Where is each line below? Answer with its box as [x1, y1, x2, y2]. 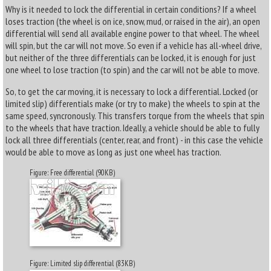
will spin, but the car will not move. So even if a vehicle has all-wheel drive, [5, 39, 261, 51]
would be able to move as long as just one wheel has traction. [5, 146, 221, 158]
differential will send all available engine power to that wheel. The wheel [5, 27, 260, 39]
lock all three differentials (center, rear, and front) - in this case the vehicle [5, 134, 263, 146]
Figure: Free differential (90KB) [30, 168, 115, 178]
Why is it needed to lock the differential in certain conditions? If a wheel [5, 3, 256, 15]
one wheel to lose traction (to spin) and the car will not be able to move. [5, 64, 260, 76]
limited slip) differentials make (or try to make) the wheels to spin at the [5, 97, 260, 109]
